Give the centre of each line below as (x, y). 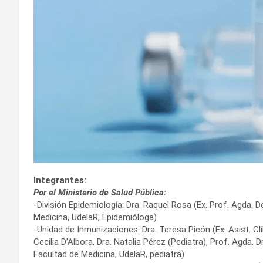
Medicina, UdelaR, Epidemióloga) (95, 218)
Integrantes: (60, 181)
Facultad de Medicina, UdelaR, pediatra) (109, 254)
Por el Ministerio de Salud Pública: (100, 193)
